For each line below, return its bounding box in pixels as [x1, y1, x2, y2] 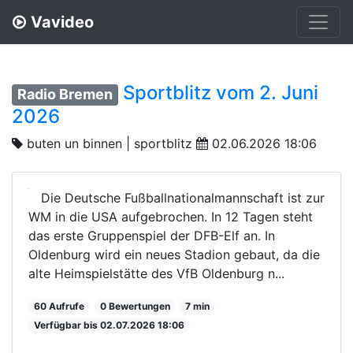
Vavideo [31, 13, 94, 32]
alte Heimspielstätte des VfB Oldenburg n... [28, 265, 284, 281]
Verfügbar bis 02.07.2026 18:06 [34, 318, 185, 331]
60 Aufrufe [34, 299, 85, 312]
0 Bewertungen [99, 299, 170, 312]
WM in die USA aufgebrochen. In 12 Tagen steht [28, 208, 313, 225]
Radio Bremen [17, 86, 113, 102]
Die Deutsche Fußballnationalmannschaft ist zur [41, 189, 325, 206]
